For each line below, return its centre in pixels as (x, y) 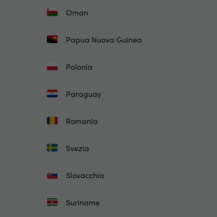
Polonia (79, 66)
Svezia (77, 148)
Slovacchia (85, 175)
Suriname (83, 202)
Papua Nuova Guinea (104, 39)
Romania (82, 121)
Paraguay (84, 93)
